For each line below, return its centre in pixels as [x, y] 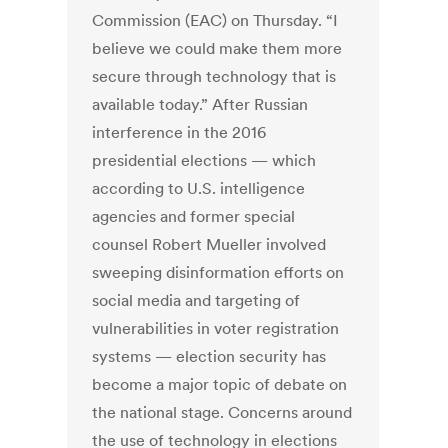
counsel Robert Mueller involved [209, 244]
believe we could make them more [217, 48]
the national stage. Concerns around [222, 412]
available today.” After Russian [200, 104]
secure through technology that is [214, 76]
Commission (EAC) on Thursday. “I [215, 20]
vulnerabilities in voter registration [216, 328]
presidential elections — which [204, 160]
